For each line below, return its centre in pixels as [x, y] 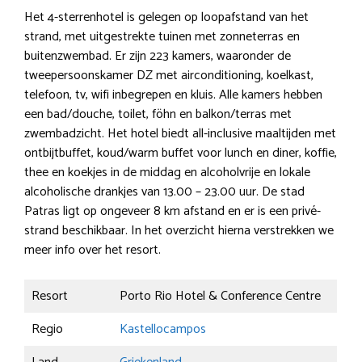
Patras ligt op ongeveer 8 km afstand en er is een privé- [173, 211]
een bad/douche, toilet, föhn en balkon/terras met [158, 114]
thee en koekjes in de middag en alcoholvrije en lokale [167, 172]
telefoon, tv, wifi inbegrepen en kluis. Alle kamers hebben [173, 95]
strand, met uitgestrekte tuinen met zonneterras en [162, 36]
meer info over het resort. [93, 250]
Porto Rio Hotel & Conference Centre [220, 296]
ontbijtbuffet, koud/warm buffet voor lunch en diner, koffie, [181, 153]
